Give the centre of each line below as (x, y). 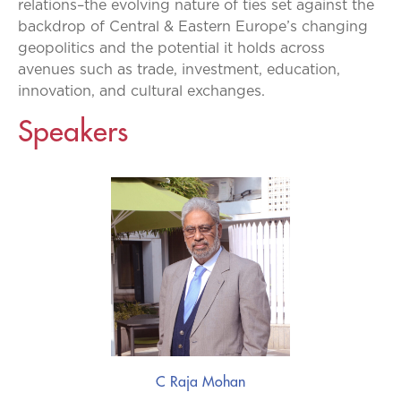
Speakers (73, 132)
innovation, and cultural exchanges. (141, 91)
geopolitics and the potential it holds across (171, 48)
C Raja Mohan (200, 382)
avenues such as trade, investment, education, (179, 70)
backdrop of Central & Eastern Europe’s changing (193, 27)
